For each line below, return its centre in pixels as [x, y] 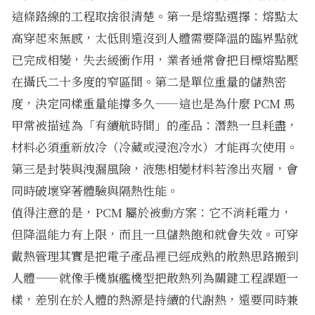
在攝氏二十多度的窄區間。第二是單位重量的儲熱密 [149, 82]
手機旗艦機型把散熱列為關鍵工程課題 [185, 278]
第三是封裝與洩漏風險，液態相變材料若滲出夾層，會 [155, 169]
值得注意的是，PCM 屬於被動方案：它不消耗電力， [152, 212]
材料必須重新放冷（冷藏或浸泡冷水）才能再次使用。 [155, 147]
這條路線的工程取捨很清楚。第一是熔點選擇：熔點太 [155, 16]
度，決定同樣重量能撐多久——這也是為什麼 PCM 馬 [153, 103]
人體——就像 [47, 278]
